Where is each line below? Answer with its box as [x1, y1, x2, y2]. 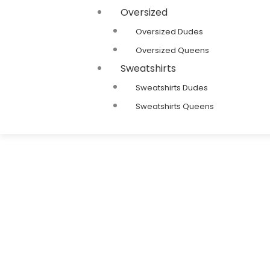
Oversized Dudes [135, 26, 203, 37]
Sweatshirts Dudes [135, 82, 208, 93]
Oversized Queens [135, 45, 209, 56]
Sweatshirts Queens [135, 101, 214, 112]
